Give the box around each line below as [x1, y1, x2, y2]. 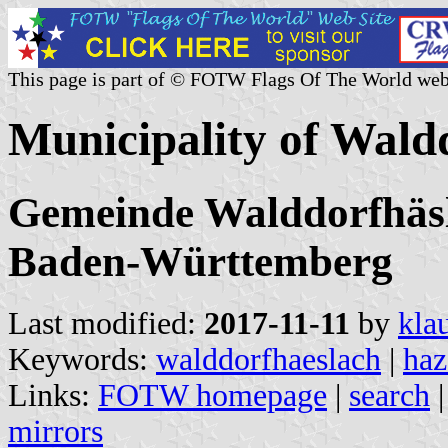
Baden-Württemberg [8, 237, 393, 285]
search [349, 377, 430, 413]
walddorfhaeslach [156, 341, 381, 377]
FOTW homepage [98, 377, 327, 413]
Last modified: [8, 305, 204, 341]
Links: [8, 377, 98, 413]
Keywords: [8, 341, 156, 377]
